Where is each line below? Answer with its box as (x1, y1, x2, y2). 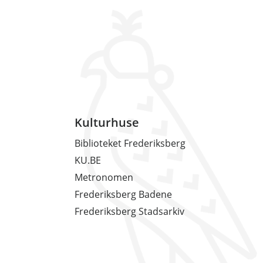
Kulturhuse (75, 114, 139, 131)
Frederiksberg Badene (75, 188, 172, 201)
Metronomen (75, 171, 133, 184)
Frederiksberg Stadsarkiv (75, 205, 184, 218)
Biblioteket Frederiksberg (75, 137, 186, 150)
